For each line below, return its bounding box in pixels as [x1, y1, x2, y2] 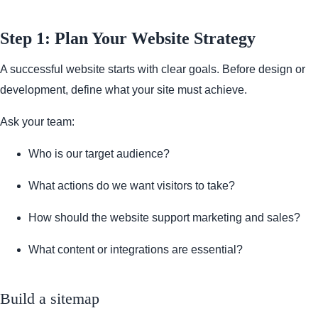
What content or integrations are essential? [28, 243, 243, 256]
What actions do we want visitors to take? [28, 180, 235, 192]
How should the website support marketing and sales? [28, 212, 300, 224]
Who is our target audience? [28, 148, 170, 160]
